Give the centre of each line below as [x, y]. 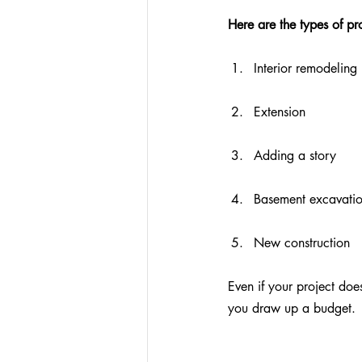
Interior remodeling [305, 68]
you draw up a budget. [292, 308]
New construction [302, 242]
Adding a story [295, 155]
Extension [280, 112]
